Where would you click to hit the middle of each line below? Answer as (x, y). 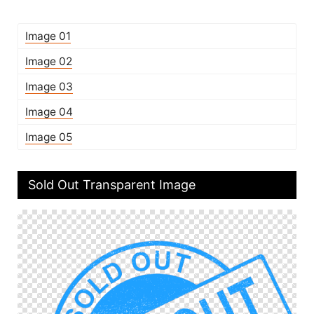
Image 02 (49, 61)
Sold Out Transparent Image (112, 185)
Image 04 (49, 112)
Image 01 (48, 36)
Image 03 (49, 87)
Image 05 (49, 137)
